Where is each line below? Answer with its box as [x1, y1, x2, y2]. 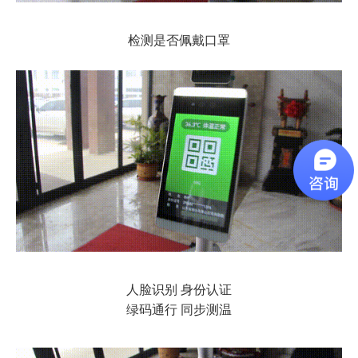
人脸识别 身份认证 [126, 280, 232, 299]
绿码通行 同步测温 [126, 300, 232, 319]
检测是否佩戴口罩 [128, 30, 230, 49]
